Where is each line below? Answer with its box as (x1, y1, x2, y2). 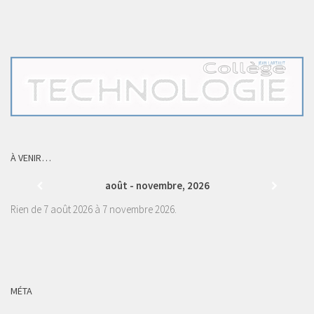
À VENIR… (11, 151, 51, 165)
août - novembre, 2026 (105, 179, 210, 193)
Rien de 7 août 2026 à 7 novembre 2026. (11, 203, 177, 217)
